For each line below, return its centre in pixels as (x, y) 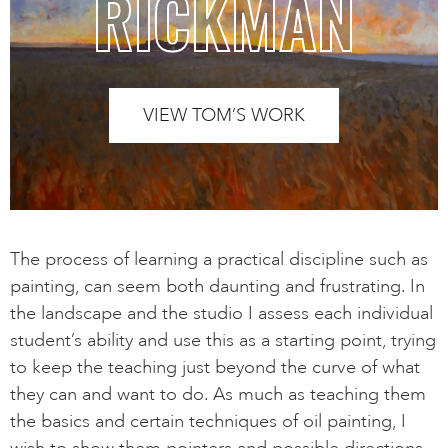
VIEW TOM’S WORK (224, 114)
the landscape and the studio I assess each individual (221, 312)
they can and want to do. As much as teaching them (218, 393)
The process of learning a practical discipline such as (219, 258)
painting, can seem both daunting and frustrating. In (217, 285)
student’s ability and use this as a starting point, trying (223, 339)
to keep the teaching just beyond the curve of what (215, 366)
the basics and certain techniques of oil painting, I (208, 420)
